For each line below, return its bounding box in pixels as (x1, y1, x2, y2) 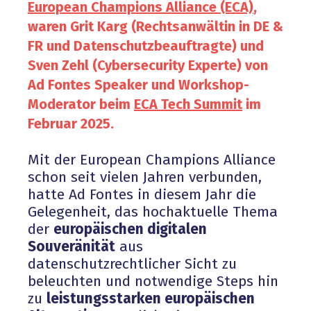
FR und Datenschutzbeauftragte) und (28, 37, 264, 54)
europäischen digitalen (53, 219, 207, 238)
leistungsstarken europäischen (47, 289, 255, 308)
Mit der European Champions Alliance (28, 150, 276, 169)
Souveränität (28, 237, 115, 255)
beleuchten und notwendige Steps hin (28, 271, 278, 290)
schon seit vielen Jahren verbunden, (28, 167, 262, 186)
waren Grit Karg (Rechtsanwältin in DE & (28, 17, 283, 35)
